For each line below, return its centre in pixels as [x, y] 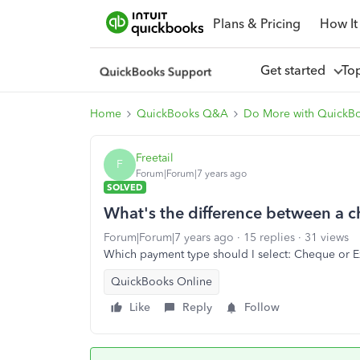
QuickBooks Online [162, 282]
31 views [327, 237]
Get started [296, 70]
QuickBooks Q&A [182, 114]
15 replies [269, 237]
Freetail [155, 157]
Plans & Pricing [256, 23]
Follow [262, 307]
